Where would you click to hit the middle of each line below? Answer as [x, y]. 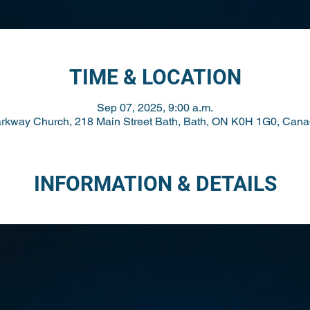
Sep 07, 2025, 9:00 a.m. [155, 108]
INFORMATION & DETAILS [155, 184]
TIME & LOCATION [155, 77]
